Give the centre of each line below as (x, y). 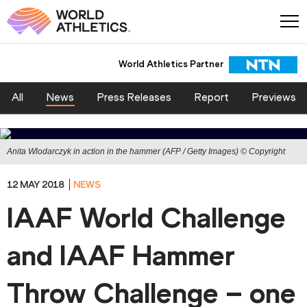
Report (212, 97)
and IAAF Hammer (121, 256)
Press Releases (134, 97)
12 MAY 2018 (36, 185)
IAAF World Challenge (146, 218)
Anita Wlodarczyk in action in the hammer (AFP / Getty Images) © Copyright (146, 152)
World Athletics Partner (171, 64)
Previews (274, 97)
